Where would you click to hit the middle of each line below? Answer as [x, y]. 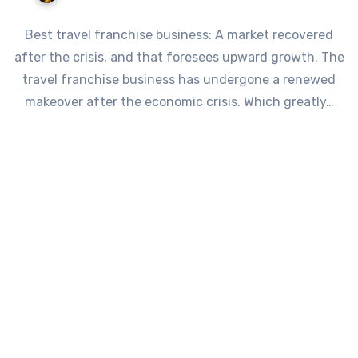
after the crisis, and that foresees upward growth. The [179, 57]
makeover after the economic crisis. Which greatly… [179, 101]
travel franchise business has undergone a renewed [179, 79]
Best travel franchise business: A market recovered [179, 34]
